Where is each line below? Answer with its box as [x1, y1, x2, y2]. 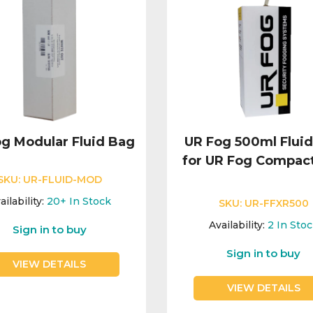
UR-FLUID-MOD [22, 173, 102, 187]
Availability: [208, 219, 265, 232]
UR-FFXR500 [244, 197, 309, 210]
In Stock [68, 195, 111, 208]
